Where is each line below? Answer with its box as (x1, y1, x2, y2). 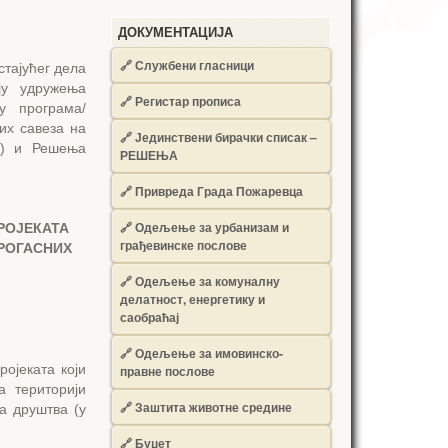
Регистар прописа (135, 92, 241, 110)
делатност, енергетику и (120, 290, 265, 308)
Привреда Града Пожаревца (135, 182, 303, 200)
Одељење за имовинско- (135, 344, 283, 362)
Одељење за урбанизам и (135, 218, 289, 236)
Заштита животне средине (135, 398, 292, 416)
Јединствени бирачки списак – (135, 128, 317, 146)
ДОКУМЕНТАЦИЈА (118, 25, 233, 40)
